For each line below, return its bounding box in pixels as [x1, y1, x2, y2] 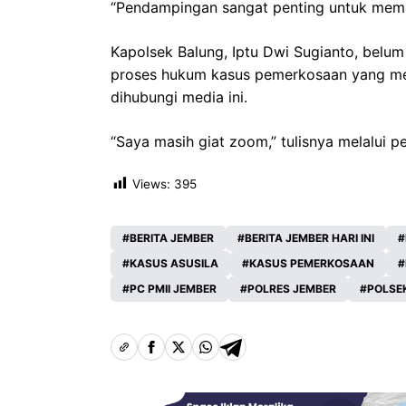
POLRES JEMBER [247, 282, 336, 296]
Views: [132, 177, 170, 192]
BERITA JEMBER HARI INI [245, 231, 374, 246]
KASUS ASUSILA [130, 256, 218, 271]
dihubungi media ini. [111, 88, 247, 107]
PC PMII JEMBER [130, 282, 217, 296]
